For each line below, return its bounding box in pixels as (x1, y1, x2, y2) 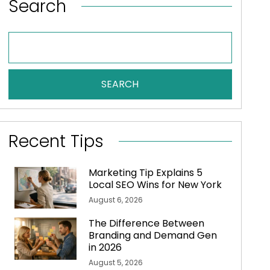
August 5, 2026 (89, 257, 143, 268)
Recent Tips (8, 130, 104, 154)
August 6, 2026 (89, 195, 143, 206)
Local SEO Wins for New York (89, 178, 222, 192)
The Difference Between (89, 216, 205, 231)
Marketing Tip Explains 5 (89, 166, 203, 180)
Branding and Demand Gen (89, 228, 218, 243)
